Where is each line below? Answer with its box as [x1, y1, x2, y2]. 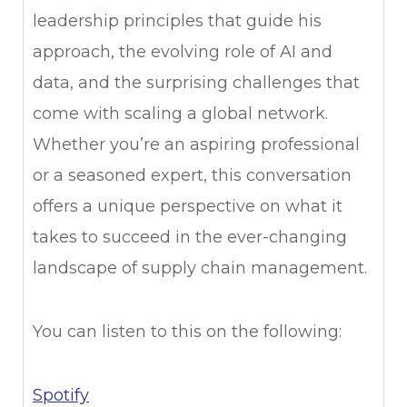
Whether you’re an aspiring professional [33, 134, 360, 154]
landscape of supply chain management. [33, 258, 367, 278]
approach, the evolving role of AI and [33, 42, 333, 62]
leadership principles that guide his [33, 11, 322, 31]
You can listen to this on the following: [33, 322, 346, 342]
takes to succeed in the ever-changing [33, 227, 347, 247]
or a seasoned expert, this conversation [33, 165, 352, 185]
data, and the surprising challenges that [33, 73, 360, 93]
